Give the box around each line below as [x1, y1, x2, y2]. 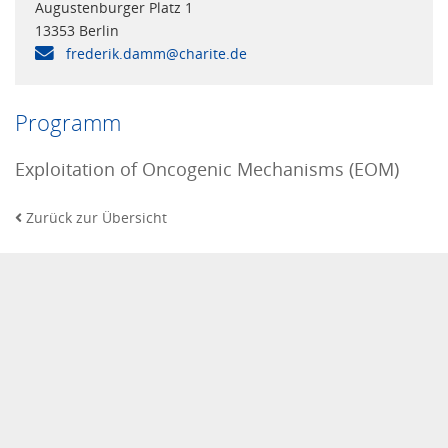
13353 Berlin [35, 20, 119, 40]
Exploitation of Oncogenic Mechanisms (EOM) [15, 155, 399, 181]
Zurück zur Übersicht [26, 207, 167, 227]
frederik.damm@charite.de [62, 43, 247, 63]
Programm [15, 107, 121, 137]
